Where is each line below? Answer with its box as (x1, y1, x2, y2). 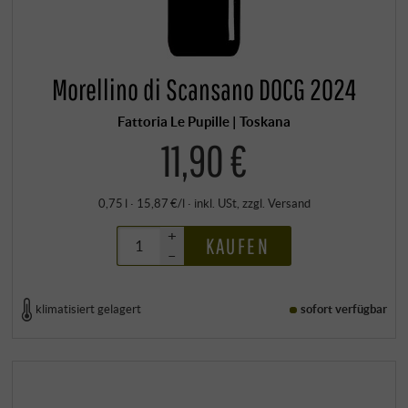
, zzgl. (236, 195, 268, 210)
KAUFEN (205, 232, 270, 259)
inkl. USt (193, 195, 237, 210)
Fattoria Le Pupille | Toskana (117, 113, 291, 130)
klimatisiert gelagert (36, 301, 142, 317)
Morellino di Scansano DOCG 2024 (52, 72, 356, 107)
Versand (267, 195, 311, 210)
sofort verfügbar (301, 301, 388, 317)
